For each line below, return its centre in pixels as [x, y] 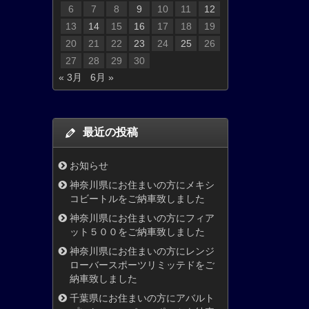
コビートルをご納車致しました [137, 199]
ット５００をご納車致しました [137, 232]
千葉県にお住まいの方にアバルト [142, 298]
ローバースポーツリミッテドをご [142, 265]
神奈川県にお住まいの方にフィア [142, 218]
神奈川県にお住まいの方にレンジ [142, 251]
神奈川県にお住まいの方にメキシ [142, 185]
